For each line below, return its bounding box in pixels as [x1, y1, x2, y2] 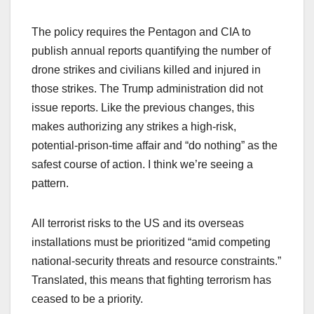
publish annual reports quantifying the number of [32, 45, 271, 57]
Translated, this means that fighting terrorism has [32, 274, 271, 287]
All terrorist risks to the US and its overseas [32, 217, 244, 230]
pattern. [32, 177, 69, 190]
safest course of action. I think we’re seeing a [32, 158, 253, 171]
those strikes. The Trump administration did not [32, 83, 263, 95]
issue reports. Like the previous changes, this [32, 102, 254, 114]
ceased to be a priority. [32, 293, 143, 306]
